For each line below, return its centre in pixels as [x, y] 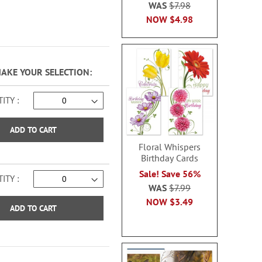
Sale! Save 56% [170, 174]
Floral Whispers [170, 147]
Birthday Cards [170, 158]
